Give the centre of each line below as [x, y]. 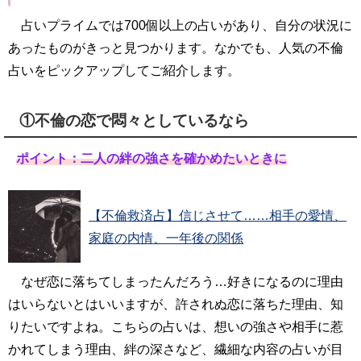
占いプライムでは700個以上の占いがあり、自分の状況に [187, 25]
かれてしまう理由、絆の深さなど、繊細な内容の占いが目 [176, 349]
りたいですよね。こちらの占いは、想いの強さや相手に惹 [176, 326]
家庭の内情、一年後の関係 [166, 238]
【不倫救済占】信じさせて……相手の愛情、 [218, 215]
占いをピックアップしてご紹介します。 [124, 70]
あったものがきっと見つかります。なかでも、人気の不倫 [176, 48]
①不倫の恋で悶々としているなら [135, 120]
